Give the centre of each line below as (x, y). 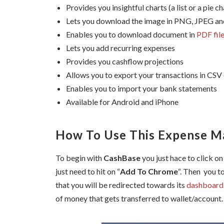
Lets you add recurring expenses (120, 48)
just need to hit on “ (88, 171)
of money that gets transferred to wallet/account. (139, 198)
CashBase (123, 158)
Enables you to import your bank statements (141, 88)
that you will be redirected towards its (121, 185)
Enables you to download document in (131, 34)
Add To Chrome (149, 171)
